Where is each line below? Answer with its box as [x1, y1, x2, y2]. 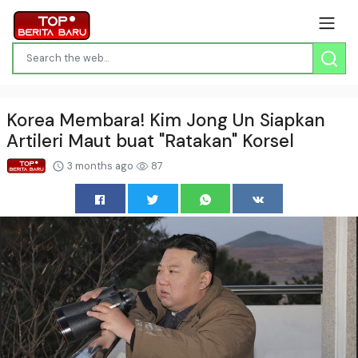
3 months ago [65, 158, 136, 173]
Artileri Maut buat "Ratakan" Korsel [6, 129, 294, 153]
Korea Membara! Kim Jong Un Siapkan [6, 108, 325, 132]
